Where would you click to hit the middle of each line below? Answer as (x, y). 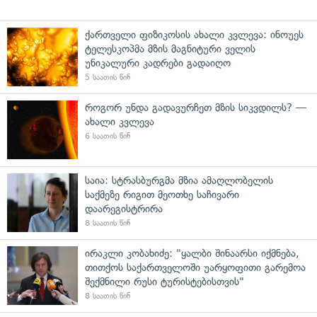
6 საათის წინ (108, 136)
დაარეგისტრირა (124, 208)
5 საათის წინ (108, 77)
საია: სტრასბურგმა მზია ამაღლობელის (179, 180)
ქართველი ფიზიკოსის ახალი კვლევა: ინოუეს (194, 34)
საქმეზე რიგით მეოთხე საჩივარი (162, 194)
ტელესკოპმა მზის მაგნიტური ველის (170, 48)
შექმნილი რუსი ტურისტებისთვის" (165, 281)
